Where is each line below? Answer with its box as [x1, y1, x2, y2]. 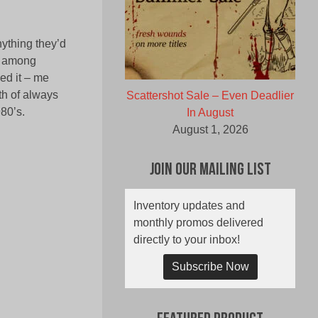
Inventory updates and [133, 199, 245, 212]
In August [187, 106, 234, 119]
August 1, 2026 [172, 124, 248, 136]
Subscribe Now [171, 261, 249, 273]
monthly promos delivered [133, 216, 263, 229]
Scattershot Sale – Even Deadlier [126, 89, 294, 102]
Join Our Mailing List [149, 162, 271, 180]
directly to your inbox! [133, 234, 240, 246]
